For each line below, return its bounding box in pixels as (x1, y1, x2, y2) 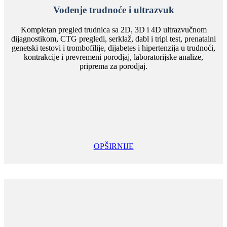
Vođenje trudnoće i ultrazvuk (53, 4, 174, 15)
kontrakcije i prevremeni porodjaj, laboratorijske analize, (24, 52, 203, 61)
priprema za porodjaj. (80, 61, 147, 70)
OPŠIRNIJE (93, 141, 134, 150)
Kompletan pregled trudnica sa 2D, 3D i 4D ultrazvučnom (20, 25, 207, 34)
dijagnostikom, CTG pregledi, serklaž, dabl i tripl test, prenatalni (11, 34, 216, 43)
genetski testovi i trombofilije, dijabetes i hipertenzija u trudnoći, (12, 43, 215, 52)
